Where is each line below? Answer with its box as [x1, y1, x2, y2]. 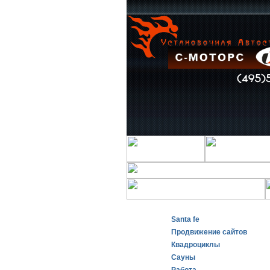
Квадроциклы [171, 240, 220, 249]
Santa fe [171, 215, 199, 224]
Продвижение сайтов [171, 228, 247, 236]
